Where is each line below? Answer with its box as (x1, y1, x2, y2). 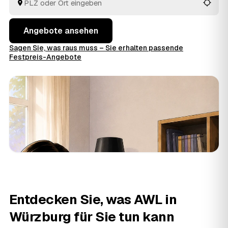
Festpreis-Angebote (9, 52, 81, 62)
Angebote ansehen (23, 25, 98, 36)
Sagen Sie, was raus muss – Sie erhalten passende (9, 43, 183, 52)
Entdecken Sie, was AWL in (9, 191, 177, 208)
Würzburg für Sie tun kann (9, 208, 174, 225)
